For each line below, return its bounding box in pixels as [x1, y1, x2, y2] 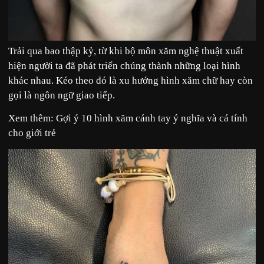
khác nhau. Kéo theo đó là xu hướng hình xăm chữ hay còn [8, 74, 253, 86]
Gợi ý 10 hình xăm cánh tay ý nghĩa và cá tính [54, 113, 247, 124]
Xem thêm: [8, 113, 54, 124]
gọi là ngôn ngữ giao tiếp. [8, 89, 115, 101]
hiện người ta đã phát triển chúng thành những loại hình [8, 60, 240, 71]
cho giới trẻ [8, 127, 56, 139]
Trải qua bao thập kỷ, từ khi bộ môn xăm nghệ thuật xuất [8, 45, 243, 57]
